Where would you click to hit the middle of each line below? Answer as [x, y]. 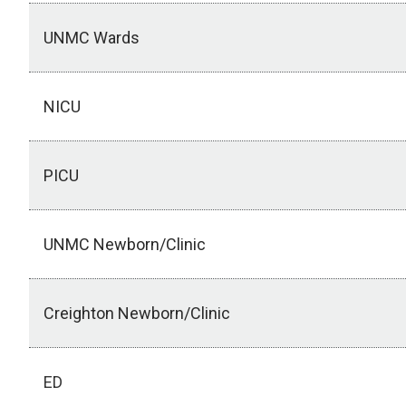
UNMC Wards [92, 38]
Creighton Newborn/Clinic [137, 314]
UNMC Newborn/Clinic [125, 245]
